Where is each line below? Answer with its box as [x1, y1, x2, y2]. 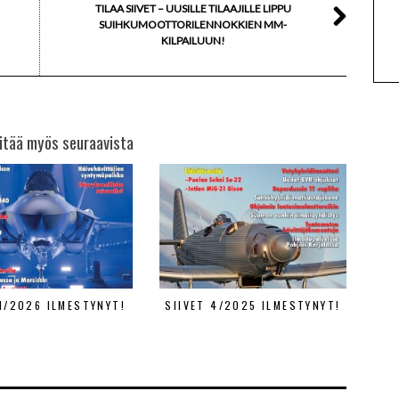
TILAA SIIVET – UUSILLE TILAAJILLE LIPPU [94, 2, 291, 15]
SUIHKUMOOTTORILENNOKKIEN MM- [99, 18, 287, 31]
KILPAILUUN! [160, 34, 225, 47]
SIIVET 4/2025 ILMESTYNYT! [165, 297, 341, 313]
